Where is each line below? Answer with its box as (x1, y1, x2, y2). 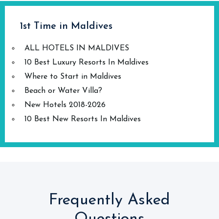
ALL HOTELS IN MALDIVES (24, 44, 129, 52)
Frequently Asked (49, 193, 170, 208)
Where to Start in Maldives (24, 73, 121, 81)
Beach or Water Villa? (24, 87, 102, 95)
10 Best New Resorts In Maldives (24, 115, 141, 123)
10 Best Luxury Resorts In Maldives (24, 59, 149, 66)
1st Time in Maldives (20, 22, 112, 31)
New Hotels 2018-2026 (24, 101, 106, 109)
